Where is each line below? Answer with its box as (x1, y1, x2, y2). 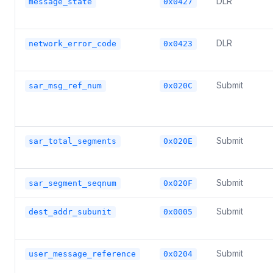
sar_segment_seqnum (29, 179, 117, 188)
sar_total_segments (29, 136, 117, 146)
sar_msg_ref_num (29, 81, 102, 91)
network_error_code (29, 39, 117, 49)
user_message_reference (29, 249, 136, 259)
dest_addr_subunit (29, 207, 112, 217)
